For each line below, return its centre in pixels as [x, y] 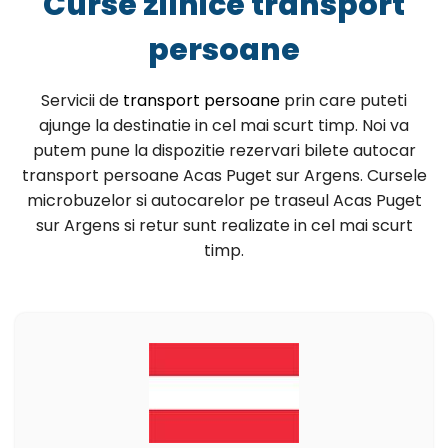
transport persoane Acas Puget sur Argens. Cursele [224, 175]
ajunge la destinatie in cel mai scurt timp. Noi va [224, 125]
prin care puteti [343, 100]
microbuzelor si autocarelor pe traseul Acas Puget [224, 200]
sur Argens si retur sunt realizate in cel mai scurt [224, 225]
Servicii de [82, 100]
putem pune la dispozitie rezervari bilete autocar [224, 150]
